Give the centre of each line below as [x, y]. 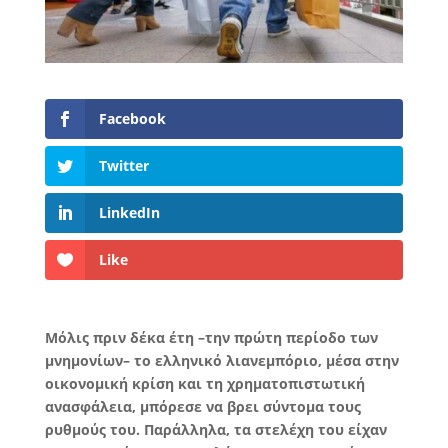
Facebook [132, 118]
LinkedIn [129, 213]
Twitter [123, 166]
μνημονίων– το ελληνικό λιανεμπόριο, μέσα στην [221, 361]
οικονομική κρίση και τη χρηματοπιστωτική [204, 384]
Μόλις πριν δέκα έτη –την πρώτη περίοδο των [211, 338]
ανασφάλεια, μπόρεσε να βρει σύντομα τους [202, 407]
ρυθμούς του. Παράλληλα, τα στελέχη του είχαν [215, 430]
